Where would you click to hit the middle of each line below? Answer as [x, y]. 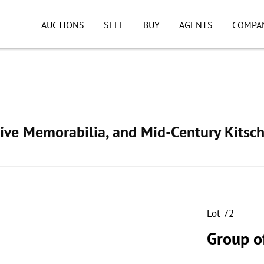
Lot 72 [220, 213]
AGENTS [196, 25]
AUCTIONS [63, 25]
